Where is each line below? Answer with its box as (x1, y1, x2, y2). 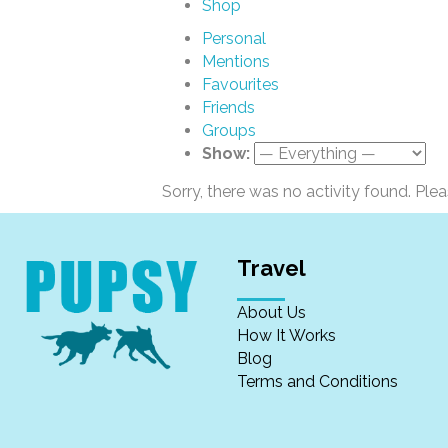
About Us (237, 303, 307, 322)
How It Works (237, 326, 337, 345)
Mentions (202, 52, 270, 71)
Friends (202, 98, 255, 117)
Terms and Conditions (237, 372, 399, 391)
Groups (202, 121, 256, 140)
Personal (202, 29, 266, 48)
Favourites (202, 75, 279, 94)
